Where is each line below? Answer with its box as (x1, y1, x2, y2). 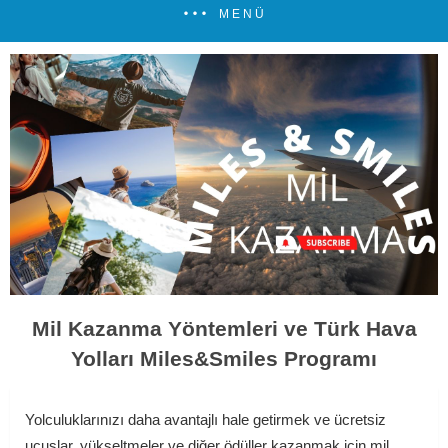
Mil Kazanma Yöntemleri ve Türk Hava (31, 317, 417, 341)
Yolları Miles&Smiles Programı (71, 347, 377, 371)
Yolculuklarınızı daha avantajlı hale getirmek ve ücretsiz (25, 411, 386, 429)
